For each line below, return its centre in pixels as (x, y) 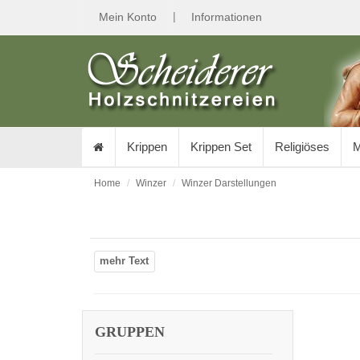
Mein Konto (128, 17)
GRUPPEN (130, 332)
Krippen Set (221, 147)
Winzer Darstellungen (229, 183)
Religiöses (302, 147)
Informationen (227, 17)
